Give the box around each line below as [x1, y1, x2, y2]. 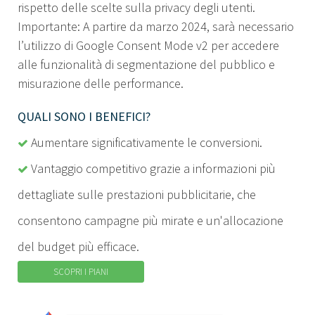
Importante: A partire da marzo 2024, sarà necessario [18, 18, 294, 35]
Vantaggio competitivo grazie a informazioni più [28, 160, 276, 177]
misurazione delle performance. [18, 75, 184, 92]
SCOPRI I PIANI [53, 265, 108, 278]
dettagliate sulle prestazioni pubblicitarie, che [18, 186, 256, 203]
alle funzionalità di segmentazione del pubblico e [18, 56, 275, 73]
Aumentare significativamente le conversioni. [28, 134, 262, 151]
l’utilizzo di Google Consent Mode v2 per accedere [18, 37, 279, 54]
